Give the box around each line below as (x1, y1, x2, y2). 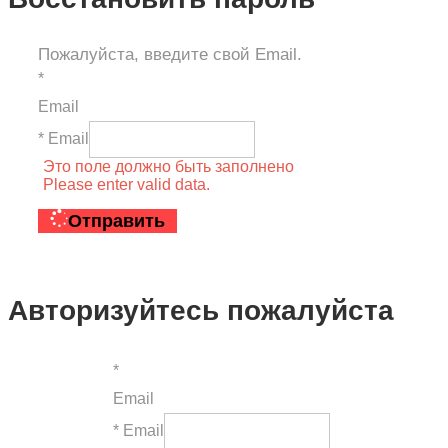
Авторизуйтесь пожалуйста (8, 294, 394, 326)
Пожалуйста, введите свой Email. (38, 44, 302, 64)
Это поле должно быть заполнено (43, 157, 294, 175)
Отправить (68, 210, 165, 231)
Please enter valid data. (43, 175, 210, 193)
